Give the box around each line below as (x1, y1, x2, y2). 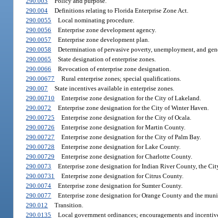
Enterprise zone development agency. (57, 26, 156, 34)
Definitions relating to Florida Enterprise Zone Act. (54, 7, 188, 15)
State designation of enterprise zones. (57, 55, 156, 63)
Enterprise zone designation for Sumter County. (57, 182, 182, 190)
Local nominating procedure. (57, 17, 134, 24)
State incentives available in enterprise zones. (54, 85, 174, 92)
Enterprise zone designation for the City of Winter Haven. (57, 104, 209, 112)
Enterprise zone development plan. (57, 36, 149, 44)
